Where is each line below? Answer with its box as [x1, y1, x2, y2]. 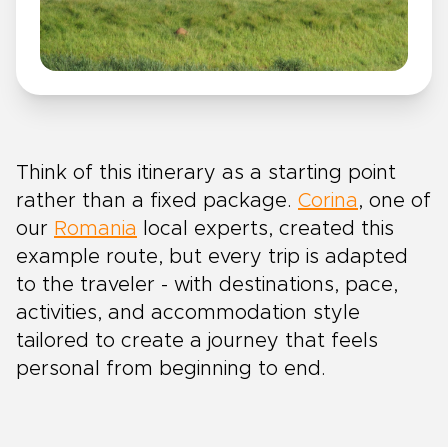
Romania [54, 218, 137, 239]
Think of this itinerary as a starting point [16, 162, 396, 183]
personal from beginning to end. [16, 358, 326, 379]
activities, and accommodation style [16, 302, 360, 323]
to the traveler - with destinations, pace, [16, 274, 398, 295]
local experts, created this [137, 218, 394, 239]
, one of [358, 190, 431, 211]
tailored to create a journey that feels [16, 330, 378, 351]
